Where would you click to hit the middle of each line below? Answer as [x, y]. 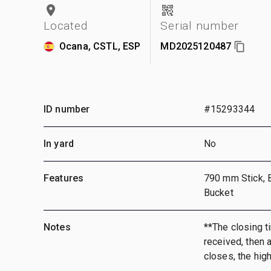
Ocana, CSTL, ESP [100, 46]
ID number [67, 109]
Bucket [218, 192]
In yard [59, 143]
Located [66, 25]
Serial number [200, 25]
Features [64, 178]
